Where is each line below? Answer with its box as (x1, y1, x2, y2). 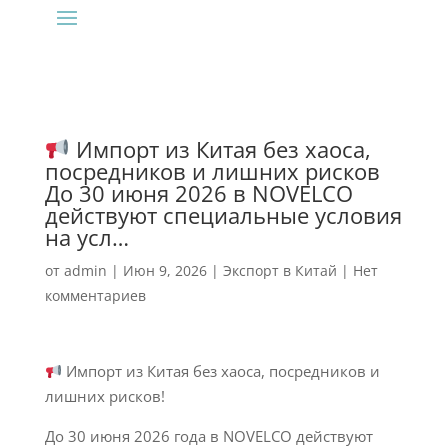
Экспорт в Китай (222, 261, 337, 281)
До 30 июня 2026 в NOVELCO (44, 178, 353, 209)
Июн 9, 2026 (122, 261, 207, 281)
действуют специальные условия (44, 200, 402, 231)
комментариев (44, 286, 146, 306)
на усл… (44, 222, 129, 253)
